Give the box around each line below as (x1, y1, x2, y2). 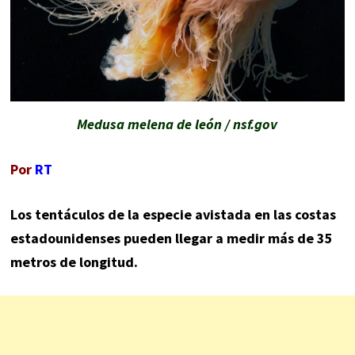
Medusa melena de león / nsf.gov (77, 115, 278, 134)
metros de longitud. (10, 253, 138, 272)
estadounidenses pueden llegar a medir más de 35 (10, 229, 333, 248)
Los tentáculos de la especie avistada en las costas (10, 205, 336, 224)
